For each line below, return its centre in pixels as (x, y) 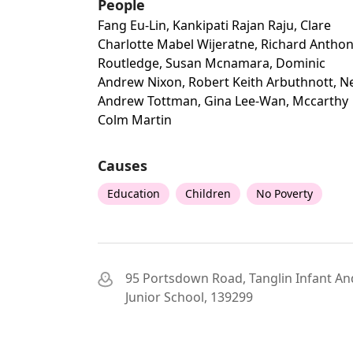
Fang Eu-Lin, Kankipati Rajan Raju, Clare (214, 26)
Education (134, 194)
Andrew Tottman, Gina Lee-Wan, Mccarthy (223, 101)
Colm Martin (135, 120)
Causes (123, 166)
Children (208, 194)
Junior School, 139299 (189, 297)
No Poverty (284, 194)
